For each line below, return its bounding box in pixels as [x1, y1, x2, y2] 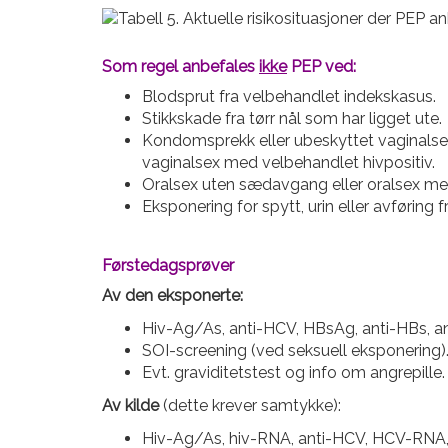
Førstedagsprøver [102, 256, 234, 275]
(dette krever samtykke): [163, 396, 341, 415]
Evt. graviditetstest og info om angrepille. [142, 363, 445, 382]
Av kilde [102, 396, 163, 415]
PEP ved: [287, 57, 356, 76]
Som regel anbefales [102, 57, 259, 76]
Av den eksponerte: [102, 286, 243, 305]
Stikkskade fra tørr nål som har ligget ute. [142, 109, 442, 128]
